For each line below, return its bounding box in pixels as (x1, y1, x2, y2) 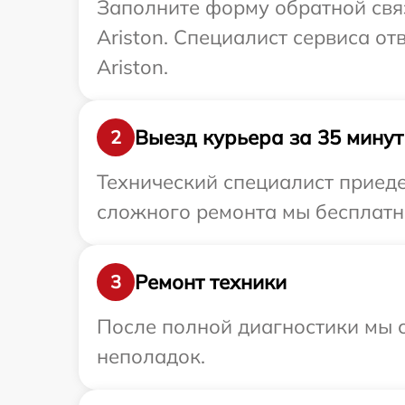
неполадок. (97, 344, 205, 369)
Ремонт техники (135, 268, 287, 295)
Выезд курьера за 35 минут (135, 124, 403, 150)
